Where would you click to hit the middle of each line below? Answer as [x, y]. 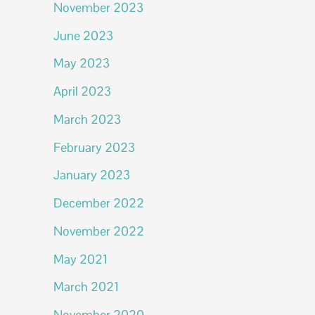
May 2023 [82, 63]
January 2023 [92, 175]
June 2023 [83, 35]
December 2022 [99, 203]
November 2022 [99, 231]
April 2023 [82, 91]
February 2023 [94, 147]
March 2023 [87, 119]
